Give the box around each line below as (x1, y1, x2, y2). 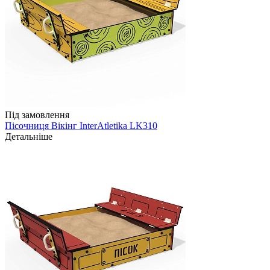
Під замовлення (5, 110, 69, 121)
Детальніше (5, 131, 52, 142)
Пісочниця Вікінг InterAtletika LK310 (5, 121, 157, 131)
